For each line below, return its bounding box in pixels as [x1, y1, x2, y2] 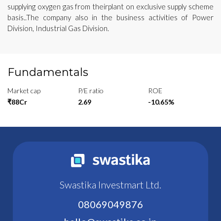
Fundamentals [7, 65, 88, 79]
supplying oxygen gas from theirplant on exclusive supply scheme [7, 1, 214, 11]
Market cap [7, 86, 40, 95]
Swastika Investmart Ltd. [60, 178, 161, 190]
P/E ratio [77, 86, 104, 95]
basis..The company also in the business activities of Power [7, 12, 214, 22]
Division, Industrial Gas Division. [7, 23, 109, 33]
